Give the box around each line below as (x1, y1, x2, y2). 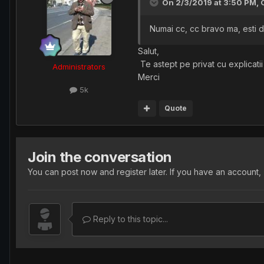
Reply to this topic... (91, 213, 168, 224)
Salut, (138, 45, 159, 56)
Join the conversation (28, 148, 172, 166)
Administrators (52, 61, 105, 71)
